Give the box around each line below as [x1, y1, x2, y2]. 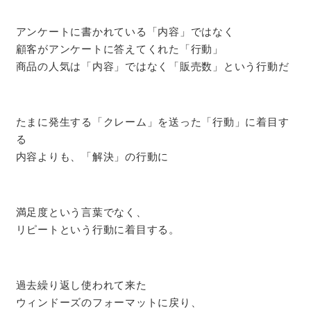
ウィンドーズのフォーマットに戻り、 [15, 296, 202, 310]
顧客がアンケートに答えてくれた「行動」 [15, 42, 224, 56]
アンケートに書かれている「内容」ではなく [15, 25, 235, 39]
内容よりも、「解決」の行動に [15, 150, 169, 164]
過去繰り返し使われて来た [15, 278, 147, 292]
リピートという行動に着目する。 [15, 223, 180, 237]
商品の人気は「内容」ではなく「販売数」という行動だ [15, 60, 289, 74]
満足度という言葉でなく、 [15, 205, 147, 219]
